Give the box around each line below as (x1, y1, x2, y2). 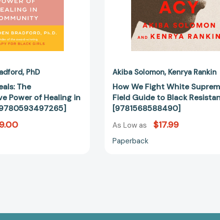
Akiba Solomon (112, 67, 165, 78)
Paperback (112, 136, 149, 146)
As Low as (112, 120, 149, 130)
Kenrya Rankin (168, 67, 217, 78)
